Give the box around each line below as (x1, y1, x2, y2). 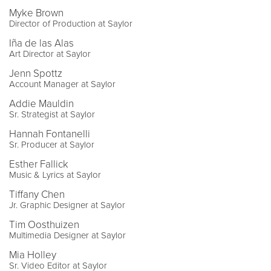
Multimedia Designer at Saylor (9, 230, 126, 241)
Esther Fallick (9, 158, 68, 171)
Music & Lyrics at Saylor (9, 169, 101, 181)
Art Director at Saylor (9, 48, 91, 60)
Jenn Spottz (9, 67, 62, 80)
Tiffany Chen (9, 188, 65, 201)
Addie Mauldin (9, 97, 74, 111)
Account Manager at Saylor (9, 79, 116, 90)
